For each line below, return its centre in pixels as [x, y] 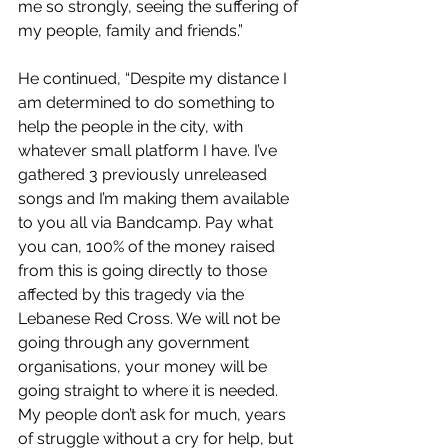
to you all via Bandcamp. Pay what [147, 222]
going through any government [135, 342]
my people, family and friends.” [130, 30]
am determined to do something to [148, 102]
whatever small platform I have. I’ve [149, 150]
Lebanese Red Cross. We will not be [151, 318]
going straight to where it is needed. [150, 390]
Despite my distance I [210, 78]
